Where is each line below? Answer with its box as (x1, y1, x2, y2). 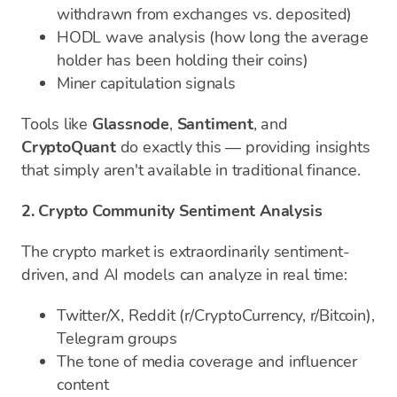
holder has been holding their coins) (57, 50, 308, 71)
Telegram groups (57, 328, 178, 349)
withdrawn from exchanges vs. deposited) (57, 4, 353, 25)
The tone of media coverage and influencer (57, 351, 357, 372)
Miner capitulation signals (57, 73, 236, 94)
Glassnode (91, 113, 170, 135)
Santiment (176, 113, 253, 135)
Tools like (21, 113, 92, 135)
